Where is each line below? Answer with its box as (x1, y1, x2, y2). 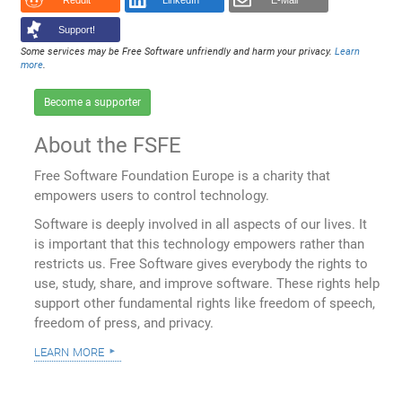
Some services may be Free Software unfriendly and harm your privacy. (21, 45, 336, 57)
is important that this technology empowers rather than (34, 236, 365, 253)
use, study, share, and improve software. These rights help (34, 275, 380, 293)
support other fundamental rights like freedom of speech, (34, 295, 376, 312)
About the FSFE (34, 133, 182, 159)
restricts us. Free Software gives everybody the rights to (34, 256, 369, 273)
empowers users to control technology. (34, 188, 270, 205)
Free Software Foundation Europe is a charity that (34, 168, 331, 185)
